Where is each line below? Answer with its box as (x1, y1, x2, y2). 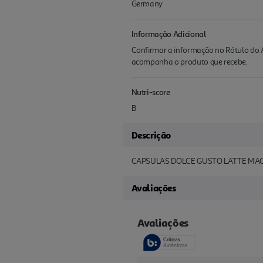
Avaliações (131, 182, 176, 194)
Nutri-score (131, 87, 170, 97)
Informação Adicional (131, 29, 206, 39)
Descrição (131, 129, 171, 141)
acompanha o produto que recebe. (131, 57, 248, 67)
